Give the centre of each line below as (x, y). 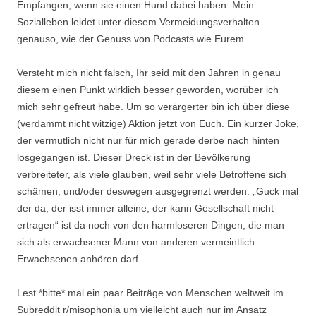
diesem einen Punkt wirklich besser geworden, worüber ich (148, 90)
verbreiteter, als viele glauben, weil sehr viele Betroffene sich (152, 174)
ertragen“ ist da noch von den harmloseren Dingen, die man (151, 225)
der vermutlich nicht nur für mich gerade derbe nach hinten (148, 140)
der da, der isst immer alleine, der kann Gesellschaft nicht (145, 208)
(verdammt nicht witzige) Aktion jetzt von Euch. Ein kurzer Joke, (158, 123)
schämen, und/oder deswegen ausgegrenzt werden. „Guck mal (158, 191)
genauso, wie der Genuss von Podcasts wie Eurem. (132, 39)
